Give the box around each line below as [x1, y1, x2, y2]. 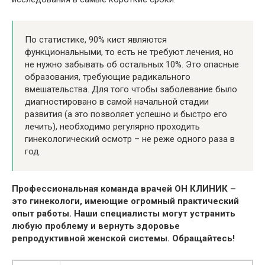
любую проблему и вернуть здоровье [12, 220, 180, 231]
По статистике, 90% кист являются [25, 34, 167, 45]
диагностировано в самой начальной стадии [25, 96, 209, 107]
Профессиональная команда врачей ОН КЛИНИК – [12, 183, 236, 194]
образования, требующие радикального [25, 71, 190, 82]
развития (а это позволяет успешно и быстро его [25, 108, 227, 119]
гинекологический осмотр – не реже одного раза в [25, 133, 235, 144]
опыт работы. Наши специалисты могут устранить [12, 208, 235, 219]
